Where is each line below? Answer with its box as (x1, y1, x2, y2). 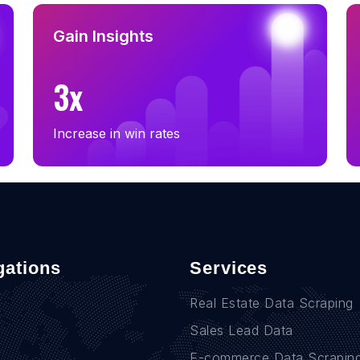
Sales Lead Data (190, 321, 293, 338)
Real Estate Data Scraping (190, 294, 354, 311)
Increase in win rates (53, 125, 180, 141)
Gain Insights (53, 26, 153, 46)
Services (190, 257, 268, 278)
